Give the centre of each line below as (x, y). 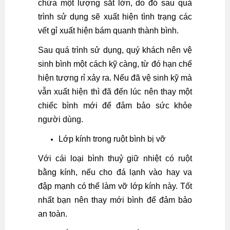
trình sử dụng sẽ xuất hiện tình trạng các (115, 17)
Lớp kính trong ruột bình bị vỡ (112, 139)
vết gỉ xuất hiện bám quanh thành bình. (108, 31)
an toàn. (53, 214)
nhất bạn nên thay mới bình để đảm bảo (115, 200)
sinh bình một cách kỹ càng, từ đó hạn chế (115, 64)
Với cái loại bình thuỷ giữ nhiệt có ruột (115, 158)
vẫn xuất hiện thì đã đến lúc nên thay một (115, 92)
